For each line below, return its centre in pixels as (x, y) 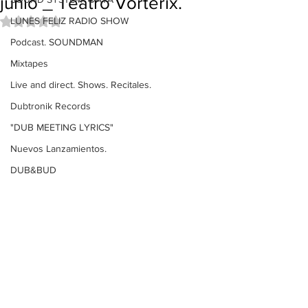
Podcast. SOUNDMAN (57, 42)
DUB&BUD (33, 170)
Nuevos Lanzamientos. (58, 148)
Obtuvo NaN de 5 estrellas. (88, 21)
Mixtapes (29, 63)
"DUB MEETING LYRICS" (62, 127)
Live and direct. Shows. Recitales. (81, 85)
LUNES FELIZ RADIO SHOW (69, 21)
